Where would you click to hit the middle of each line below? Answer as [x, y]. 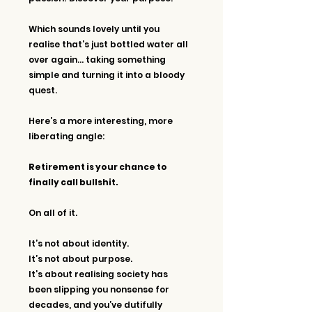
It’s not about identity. [80, 243]
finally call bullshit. [73, 182]
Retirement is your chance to [99, 166]
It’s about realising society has [99, 274]
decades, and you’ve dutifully [96, 304]
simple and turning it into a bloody [108, 75]
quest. [43, 90]
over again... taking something [98, 59]
